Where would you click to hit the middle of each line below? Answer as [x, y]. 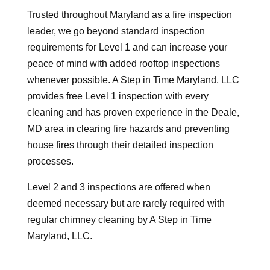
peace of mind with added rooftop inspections [123, 64]
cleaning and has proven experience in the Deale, [133, 112]
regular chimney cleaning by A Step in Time [119, 220]
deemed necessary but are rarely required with [126, 203]
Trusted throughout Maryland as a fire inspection [129, 15]
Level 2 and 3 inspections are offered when [118, 187]
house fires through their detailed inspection [120, 145]
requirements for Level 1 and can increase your [127, 47]
